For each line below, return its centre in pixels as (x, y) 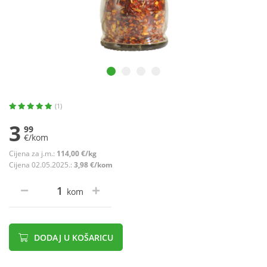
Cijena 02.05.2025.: (41, 165)
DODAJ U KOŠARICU (72, 238)
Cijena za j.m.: (33, 154)
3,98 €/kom (93, 165)
